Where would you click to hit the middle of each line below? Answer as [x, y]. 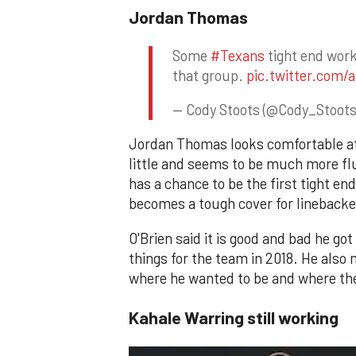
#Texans [238, 55]
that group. [209, 75]
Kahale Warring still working [234, 317]
